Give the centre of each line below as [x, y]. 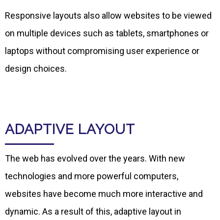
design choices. [36, 69]
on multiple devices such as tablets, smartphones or [107, 33]
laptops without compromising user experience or [102, 51]
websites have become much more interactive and [104, 194]
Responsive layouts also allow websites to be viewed [108, 16]
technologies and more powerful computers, [92, 176]
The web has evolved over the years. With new [95, 159]
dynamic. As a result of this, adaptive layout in [93, 212]
